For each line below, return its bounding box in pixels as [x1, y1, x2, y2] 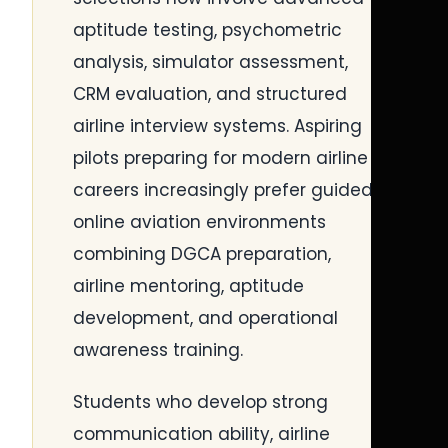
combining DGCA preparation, [73, 242, 331, 266]
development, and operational [73, 306, 338, 330]
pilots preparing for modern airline [73, 146, 368, 170]
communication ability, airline [73, 422, 330, 446]
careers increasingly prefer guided [73, 178, 373, 202]
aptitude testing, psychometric [73, 18, 342, 42]
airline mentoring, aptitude [73, 274, 304, 298]
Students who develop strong [73, 390, 328, 414]
